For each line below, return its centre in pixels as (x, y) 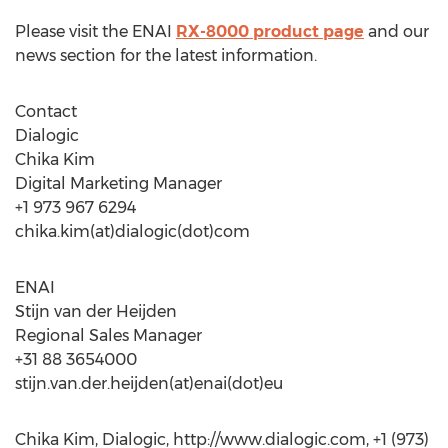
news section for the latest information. (166, 55)
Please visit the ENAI (95, 31)
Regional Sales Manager (108, 335)
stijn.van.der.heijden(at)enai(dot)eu (149, 383)
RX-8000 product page (270, 31)
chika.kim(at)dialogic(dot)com (132, 231)
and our (396, 31)
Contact (46, 111)
